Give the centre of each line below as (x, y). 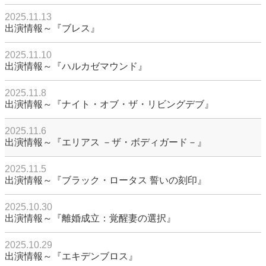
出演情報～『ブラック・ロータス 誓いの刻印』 (106, 180)
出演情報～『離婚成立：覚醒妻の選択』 (90, 218)
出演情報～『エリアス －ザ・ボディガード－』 (106, 142)
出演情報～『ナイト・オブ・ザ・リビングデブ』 (109, 104)
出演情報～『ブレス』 (52, 28)
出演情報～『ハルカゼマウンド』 (76, 66)
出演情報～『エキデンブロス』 (71, 256)
